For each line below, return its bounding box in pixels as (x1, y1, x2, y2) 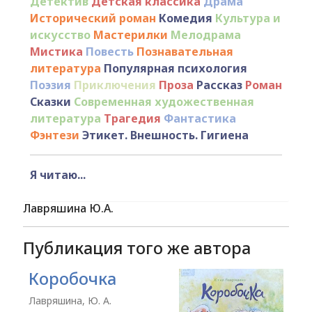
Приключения (73, 77, 156, 93)
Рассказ (196, 77, 242, 93)
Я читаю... (29, 167, 86, 182)
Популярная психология (103, 61, 247, 76)
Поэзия (29, 77, 71, 93)
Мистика (29, 44, 83, 59)
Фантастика (163, 111, 236, 126)
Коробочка (28, 267, 116, 290)
